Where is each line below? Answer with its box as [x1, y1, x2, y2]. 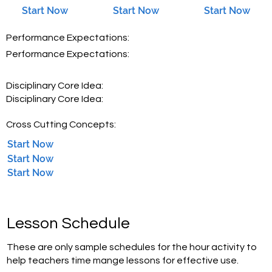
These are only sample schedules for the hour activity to [7, 242, 257, 253]
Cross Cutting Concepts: [6, 120, 116, 130]
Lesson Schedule [7, 216, 131, 232]
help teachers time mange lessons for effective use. [7, 256, 239, 266]
